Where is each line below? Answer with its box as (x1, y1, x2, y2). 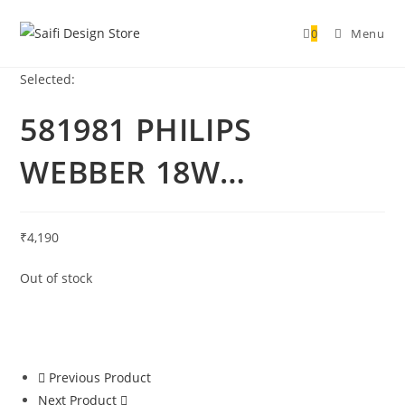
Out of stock (20, 269, 93, 287)
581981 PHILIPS (20, 108, 252, 150)
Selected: (20, 71, 76, 88)
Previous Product (49, 369, 152, 386)
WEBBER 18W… (20, 151, 247, 193)
